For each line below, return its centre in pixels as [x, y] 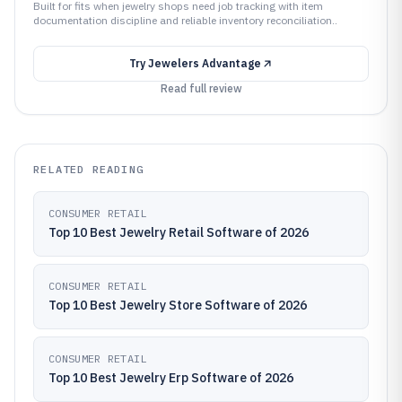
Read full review [201, 88]
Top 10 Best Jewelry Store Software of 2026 [178, 305]
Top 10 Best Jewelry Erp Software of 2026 [171, 378]
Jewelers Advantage [204, 63]
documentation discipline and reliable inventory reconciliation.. [185, 20]
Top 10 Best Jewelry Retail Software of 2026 [179, 232]
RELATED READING [88, 169]
